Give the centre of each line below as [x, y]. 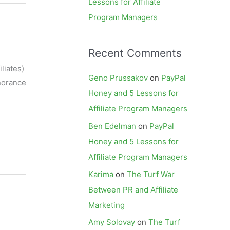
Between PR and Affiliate [133, 189]
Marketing [107, 205]
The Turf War [151, 174]
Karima [101, 174]
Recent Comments [135, 53]
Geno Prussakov [118, 78]
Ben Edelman [112, 126]
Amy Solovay [112, 222]
